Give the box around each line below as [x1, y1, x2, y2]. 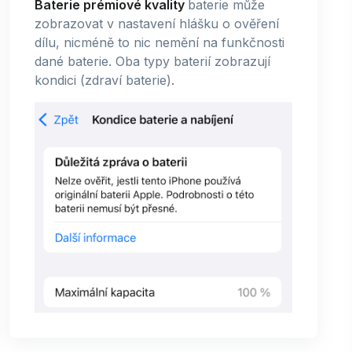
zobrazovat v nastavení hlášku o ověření [35, 15, 279, 31]
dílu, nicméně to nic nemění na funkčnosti [35, 34, 284, 50]
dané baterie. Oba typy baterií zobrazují [35, 53, 270, 69]
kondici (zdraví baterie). [35, 71, 174, 88]
